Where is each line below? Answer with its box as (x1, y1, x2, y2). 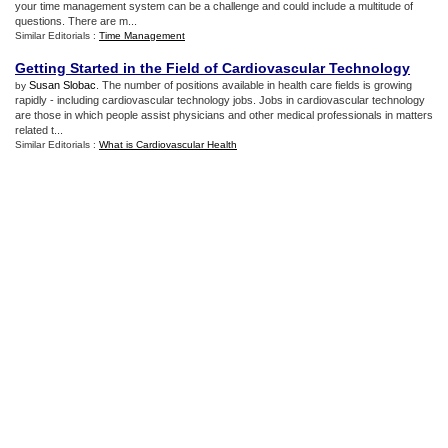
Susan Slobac (29, 79, 96, 91)
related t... (15, 124, 63, 136)
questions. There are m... (15, 15, 137, 27)
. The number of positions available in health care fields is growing (96, 79, 412, 91)
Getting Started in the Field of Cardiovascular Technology (15, 60, 410, 76)
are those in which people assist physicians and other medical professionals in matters (15, 109, 433, 121)
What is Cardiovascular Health (99, 139, 237, 150)
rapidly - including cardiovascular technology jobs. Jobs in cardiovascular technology (15, 94, 425, 106)
